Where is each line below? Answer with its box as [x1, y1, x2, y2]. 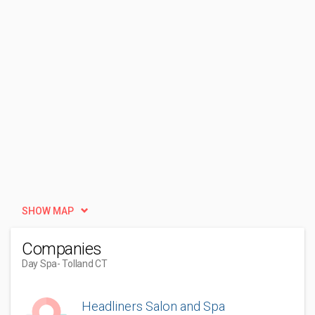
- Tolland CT [57, 258, 108, 269]
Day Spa [22, 258, 58, 269]
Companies [22, 239, 102, 259]
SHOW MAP [22, 205, 74, 217]
